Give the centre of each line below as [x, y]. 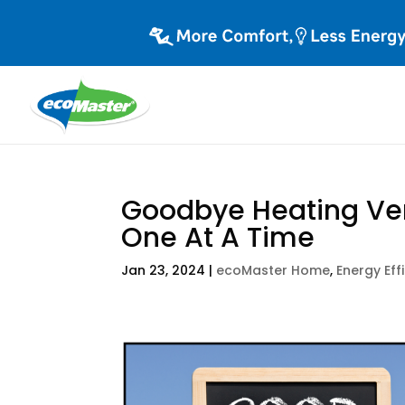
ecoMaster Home [273, 270]
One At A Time [218, 238]
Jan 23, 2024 [164, 270]
